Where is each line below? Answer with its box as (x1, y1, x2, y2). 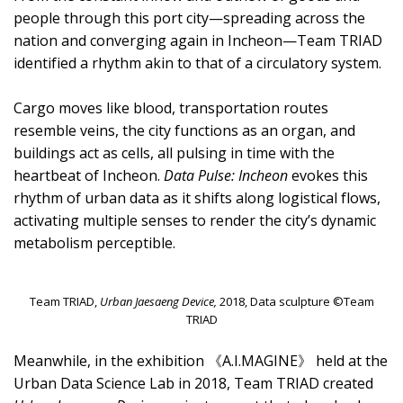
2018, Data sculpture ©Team (216, 293, 374, 310)
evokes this (288, 165, 368, 185)
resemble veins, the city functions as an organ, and (13, 120, 355, 140)
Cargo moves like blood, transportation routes (13, 97, 328, 118)
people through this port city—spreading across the (13, 7, 365, 28)
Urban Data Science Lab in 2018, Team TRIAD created (13, 373, 373, 394)
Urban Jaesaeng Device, (99, 293, 217, 310)
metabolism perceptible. (13, 232, 175, 253)
